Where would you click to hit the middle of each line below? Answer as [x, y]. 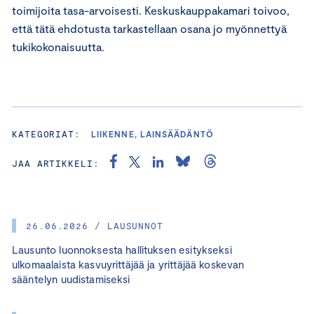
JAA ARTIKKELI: [56, 163]
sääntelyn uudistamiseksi [71, 279]
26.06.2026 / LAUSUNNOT [95, 225]
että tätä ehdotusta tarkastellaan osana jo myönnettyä [149, 28]
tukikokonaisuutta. [58, 46]
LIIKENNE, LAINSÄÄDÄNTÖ [152, 134]
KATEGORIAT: [47, 134]
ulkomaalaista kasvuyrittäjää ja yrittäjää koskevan [128, 264]
